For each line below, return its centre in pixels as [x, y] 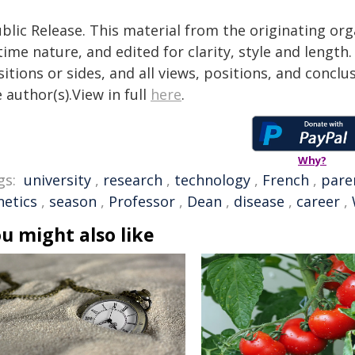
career [318, 201]
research [133, 180]
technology [212, 180]
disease [259, 201]
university [57, 180]
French [286, 180]
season [73, 201]
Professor [142, 201]
